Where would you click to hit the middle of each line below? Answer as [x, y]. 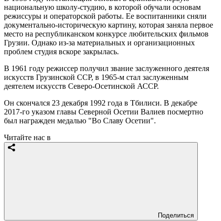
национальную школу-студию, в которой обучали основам [102, 7]
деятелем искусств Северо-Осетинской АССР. [81, 86]
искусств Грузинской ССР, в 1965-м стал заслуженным [96, 77]
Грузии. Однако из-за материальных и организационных [99, 42]
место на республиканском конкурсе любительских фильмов [106, 34]
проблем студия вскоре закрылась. [61, 51]
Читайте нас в [27, 137]
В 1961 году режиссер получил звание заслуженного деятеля [107, 68]
